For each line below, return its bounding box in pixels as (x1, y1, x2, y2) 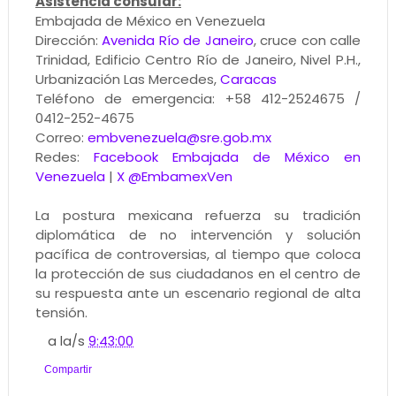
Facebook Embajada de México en (93, 148, 362, 167)
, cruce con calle (253, 31, 362, 50)
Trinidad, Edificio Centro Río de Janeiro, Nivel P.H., (34, 50, 362, 70)
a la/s (48, 332, 89, 351)
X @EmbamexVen (116, 167, 232, 187)
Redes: (34, 148, 94, 167)
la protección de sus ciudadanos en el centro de (34, 264, 362, 284)
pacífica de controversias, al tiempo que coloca (34, 245, 362, 264)
